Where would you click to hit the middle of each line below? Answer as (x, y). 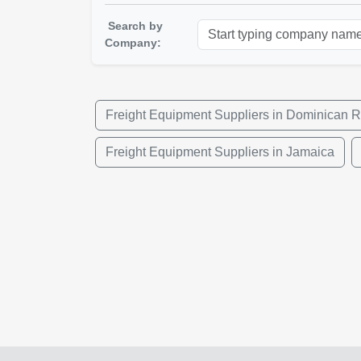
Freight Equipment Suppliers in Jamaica (220, 152)
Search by (135, 26)
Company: (133, 43)
